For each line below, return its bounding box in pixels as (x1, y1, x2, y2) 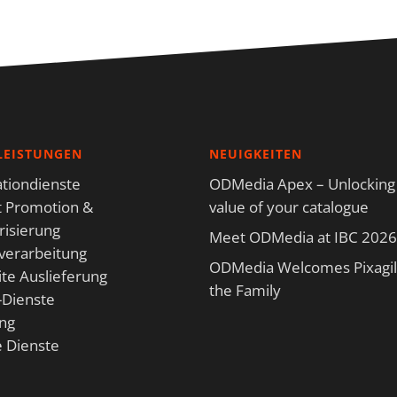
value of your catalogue (208, 197, 369, 218)
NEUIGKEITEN (208, 145, 302, 163)
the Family (208, 280, 281, 301)
